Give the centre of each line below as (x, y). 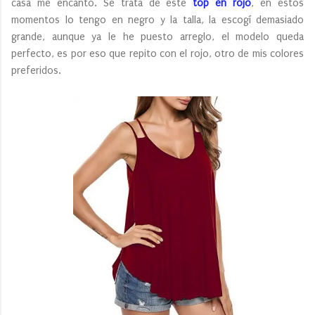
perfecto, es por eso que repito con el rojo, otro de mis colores (157, 53)
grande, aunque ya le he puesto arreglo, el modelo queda (157, 37)
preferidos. (38, 70)
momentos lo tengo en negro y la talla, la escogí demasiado (157, 20)
